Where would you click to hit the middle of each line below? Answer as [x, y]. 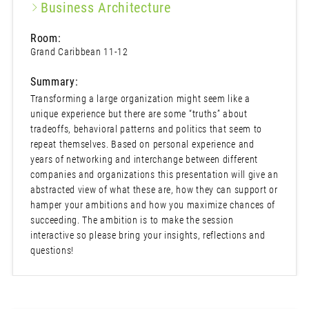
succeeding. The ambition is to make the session [132, 220]
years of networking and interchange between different [144, 160]
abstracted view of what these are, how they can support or [154, 190]
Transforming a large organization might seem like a [140, 99]
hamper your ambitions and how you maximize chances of [153, 205]
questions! [52, 251]
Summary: [54, 82]
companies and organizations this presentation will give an [154, 175]
